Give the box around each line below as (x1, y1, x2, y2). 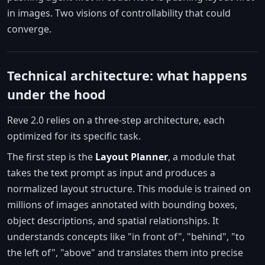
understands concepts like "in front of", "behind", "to (7, 230, 245, 243)
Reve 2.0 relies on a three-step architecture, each (7, 113, 225, 127)
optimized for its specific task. (7, 129, 141, 143)
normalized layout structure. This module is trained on (7, 182, 251, 195)
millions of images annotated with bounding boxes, (7, 198, 237, 211)
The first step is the (7, 150, 95, 163)
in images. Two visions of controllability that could (7, 7, 231, 20)
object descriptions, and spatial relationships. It (7, 214, 219, 227)
